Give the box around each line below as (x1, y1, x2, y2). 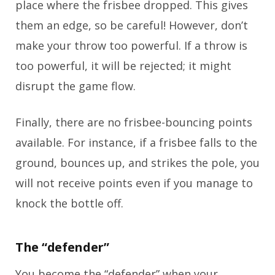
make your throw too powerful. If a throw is (15, 37, 247, 53)
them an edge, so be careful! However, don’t (15, 17, 248, 33)
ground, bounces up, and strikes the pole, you (15, 155, 260, 170)
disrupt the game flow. (15, 78, 136, 93)
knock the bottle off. (15, 195, 123, 211)
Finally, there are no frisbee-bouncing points (15, 114, 252, 130)
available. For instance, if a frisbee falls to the (15, 134, 257, 150)
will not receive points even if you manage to (15, 175, 253, 190)
